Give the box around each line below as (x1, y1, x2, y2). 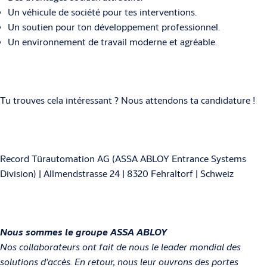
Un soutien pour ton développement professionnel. (7, 20, 220, 33)
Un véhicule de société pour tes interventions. (7, 5, 197, 18)
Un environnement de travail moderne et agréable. (7, 35, 217, 48)
